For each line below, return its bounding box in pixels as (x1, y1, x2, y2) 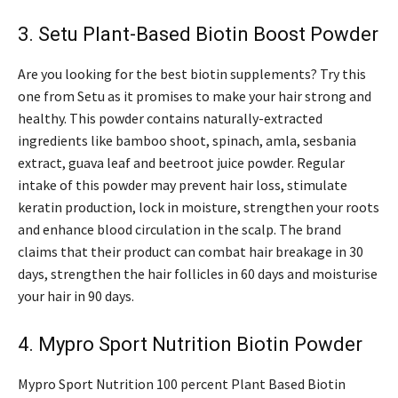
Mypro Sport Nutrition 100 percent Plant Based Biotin (18, 375, 346, 394)
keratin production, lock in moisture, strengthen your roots (18, 198, 379, 217)
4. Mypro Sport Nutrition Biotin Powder (18, 333, 362, 356)
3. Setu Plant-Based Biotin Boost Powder (18, 23, 378, 46)
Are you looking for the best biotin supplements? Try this (18, 65, 366, 84)
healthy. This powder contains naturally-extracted (18, 109, 322, 128)
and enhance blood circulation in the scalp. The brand (18, 220, 341, 239)
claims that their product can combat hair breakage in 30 (18, 243, 363, 261)
